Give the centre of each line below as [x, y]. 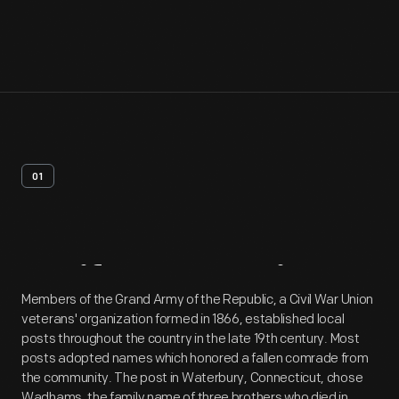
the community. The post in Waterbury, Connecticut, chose [192, 378]
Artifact [90, 285]
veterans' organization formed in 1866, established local [183, 319]
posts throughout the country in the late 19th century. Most [191, 339]
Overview [253, 285]
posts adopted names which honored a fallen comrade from [195, 358]
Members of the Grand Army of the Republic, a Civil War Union [198, 300]
